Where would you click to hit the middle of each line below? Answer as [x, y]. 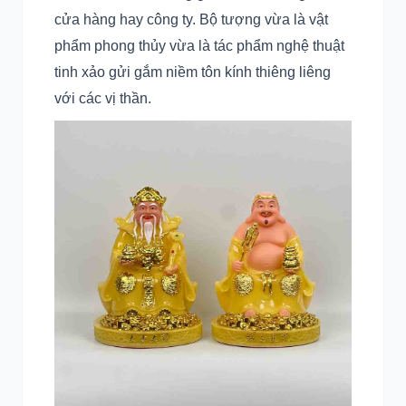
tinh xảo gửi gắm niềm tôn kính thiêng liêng [193, 72]
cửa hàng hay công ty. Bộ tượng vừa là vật [191, 19]
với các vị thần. [103, 98]
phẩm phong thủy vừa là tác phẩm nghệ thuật [199, 46]
